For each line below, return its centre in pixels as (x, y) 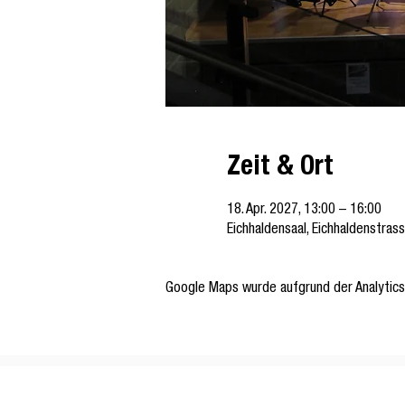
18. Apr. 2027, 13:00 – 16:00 (304, 211)
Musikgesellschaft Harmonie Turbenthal (263, 394)
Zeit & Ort (280, 169)
